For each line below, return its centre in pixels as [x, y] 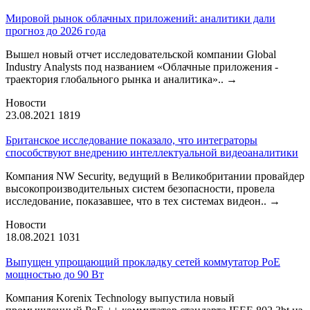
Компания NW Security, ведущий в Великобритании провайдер [155, 176]
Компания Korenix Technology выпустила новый [120, 298]
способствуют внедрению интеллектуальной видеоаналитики [152, 152]
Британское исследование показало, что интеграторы [131, 140]
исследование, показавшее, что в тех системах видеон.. [137, 201]
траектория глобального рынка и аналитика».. [116, 79]
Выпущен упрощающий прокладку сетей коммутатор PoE [143, 262]
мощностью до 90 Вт [55, 274]
